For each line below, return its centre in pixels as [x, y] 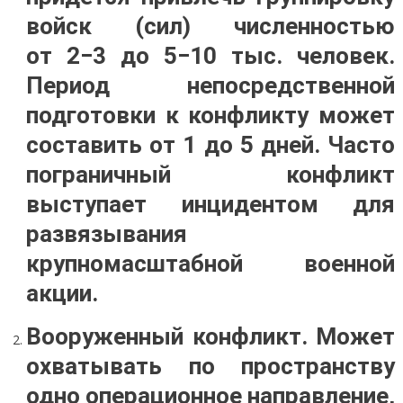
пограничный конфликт [210, 175]
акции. [62, 293]
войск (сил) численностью [210, 26]
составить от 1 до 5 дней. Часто [210, 145]
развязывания [106, 234]
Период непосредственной [210, 85]
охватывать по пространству [210, 366]
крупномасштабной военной [210, 264]
